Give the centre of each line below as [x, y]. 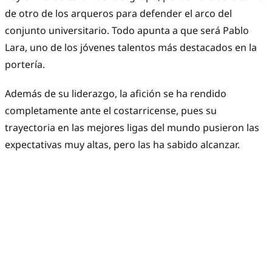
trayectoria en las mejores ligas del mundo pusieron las [132, 128]
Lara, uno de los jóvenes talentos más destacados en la [131, 48]
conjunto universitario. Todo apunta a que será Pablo [127, 31]
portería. [25, 65]
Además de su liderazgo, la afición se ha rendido [116, 94]
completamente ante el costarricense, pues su [111, 111]
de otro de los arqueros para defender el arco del [118, 14]
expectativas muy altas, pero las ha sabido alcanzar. [124, 145]
